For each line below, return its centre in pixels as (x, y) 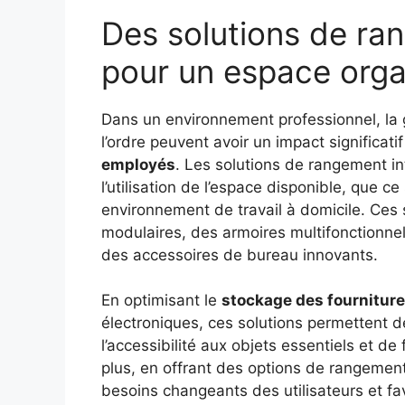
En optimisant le (161, 301)
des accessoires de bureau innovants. (240, 254)
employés (138, 164)
